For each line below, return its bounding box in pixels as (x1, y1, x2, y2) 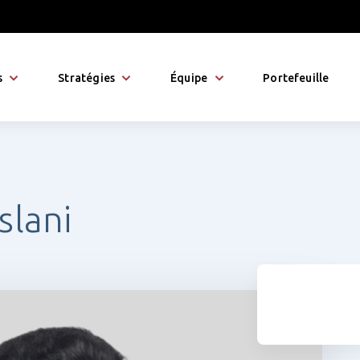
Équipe (170, 72, 208, 84)
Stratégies (58, 72, 116, 84)
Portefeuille (263, 72, 329, 84)
